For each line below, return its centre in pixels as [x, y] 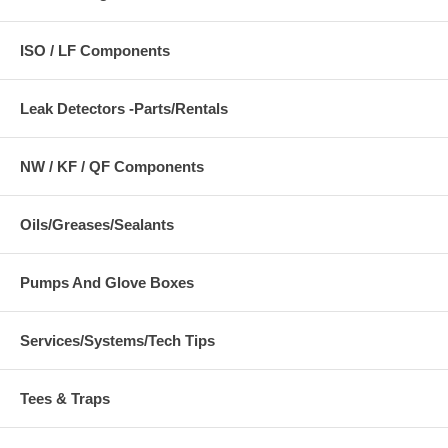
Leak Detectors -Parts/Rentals [124, 108]
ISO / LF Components [95, 50]
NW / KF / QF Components [112, 166]
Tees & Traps [65, 398]
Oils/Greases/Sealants [97, 224]
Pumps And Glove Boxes [107, 282]
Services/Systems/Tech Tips [117, 340]
